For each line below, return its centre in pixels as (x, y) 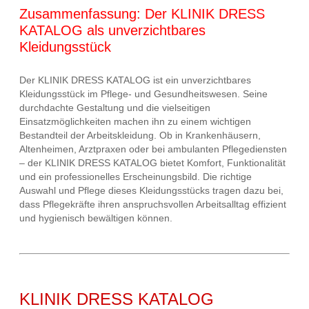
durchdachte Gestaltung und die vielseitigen (115, 108)
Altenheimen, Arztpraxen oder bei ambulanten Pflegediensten (153, 149)
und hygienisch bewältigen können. (96, 218)
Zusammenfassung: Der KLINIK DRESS (142, 13)
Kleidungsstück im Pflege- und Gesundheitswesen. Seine (143, 94)
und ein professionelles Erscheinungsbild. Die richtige (136, 177)
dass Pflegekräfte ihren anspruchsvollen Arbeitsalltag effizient (153, 205)
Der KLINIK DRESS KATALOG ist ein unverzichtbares (135, 80)
